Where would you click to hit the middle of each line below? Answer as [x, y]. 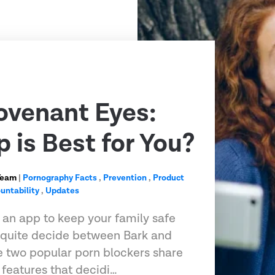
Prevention [125, 178]
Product [169, 178]
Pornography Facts [60, 178]
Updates [63, 191]
